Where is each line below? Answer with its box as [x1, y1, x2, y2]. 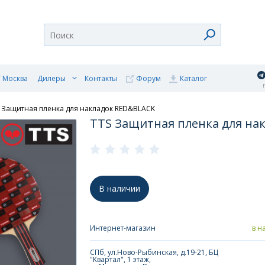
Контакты [85, 73, 117, 83]
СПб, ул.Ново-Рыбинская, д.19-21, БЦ [90, 247, 218, 257]
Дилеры [37, 73, 66, 83]
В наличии [99, 183, 140, 194]
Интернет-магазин [90, 223, 156, 233]
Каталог [180, 73, 207, 83]
